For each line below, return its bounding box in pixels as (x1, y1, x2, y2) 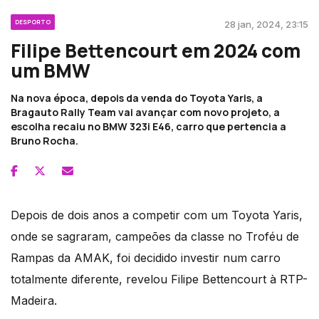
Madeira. (11, 293, 57, 308)
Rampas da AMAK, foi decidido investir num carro (11, 250, 281, 265)
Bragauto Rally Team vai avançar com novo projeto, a (11, 105, 280, 119)
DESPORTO (15, 17, 51, 26)
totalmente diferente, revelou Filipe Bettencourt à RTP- (11, 271, 308, 286)
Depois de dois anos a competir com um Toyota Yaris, (11, 207, 303, 222)
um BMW (11, 57, 90, 83)
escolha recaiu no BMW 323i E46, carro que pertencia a (11, 119, 286, 133)
